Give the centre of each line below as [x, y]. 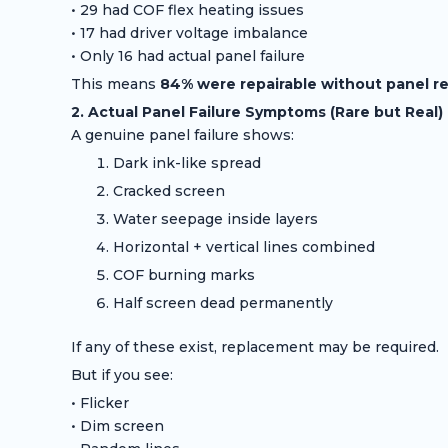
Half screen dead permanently [222, 303]
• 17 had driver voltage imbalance [189, 33]
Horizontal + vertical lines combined [243, 247]
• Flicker [99, 403]
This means [115, 84]
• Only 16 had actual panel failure [187, 56]
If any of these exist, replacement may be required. [254, 347]
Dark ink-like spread [186, 163]
